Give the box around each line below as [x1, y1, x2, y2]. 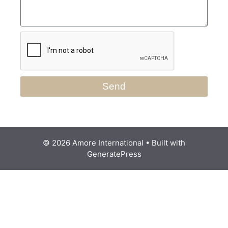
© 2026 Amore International [43, 138, 144, 148]
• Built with [144, 138, 185, 148]
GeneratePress [87, 149, 141, 159]
